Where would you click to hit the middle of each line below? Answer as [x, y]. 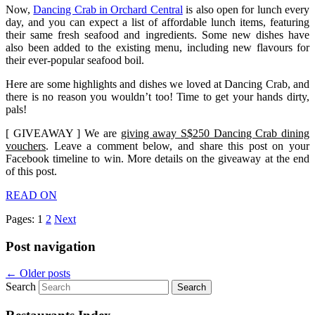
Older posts [44, 274]
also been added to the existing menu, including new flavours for [157, 48]
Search [21, 287]
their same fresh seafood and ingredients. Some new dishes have [157, 35]
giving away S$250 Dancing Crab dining [215, 134]
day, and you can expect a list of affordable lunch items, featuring [157, 22]
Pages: [21, 219]
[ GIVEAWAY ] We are [63, 134]
